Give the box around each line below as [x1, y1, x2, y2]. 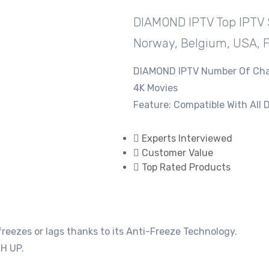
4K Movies [133, 82, 178, 94]
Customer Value [142, 147, 213, 159]
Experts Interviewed [142, 132, 232, 144]
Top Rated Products [142, 161, 231, 173]
